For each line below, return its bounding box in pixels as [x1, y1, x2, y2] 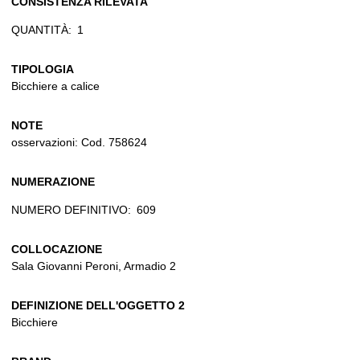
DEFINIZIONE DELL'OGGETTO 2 [11, 298, 185, 312]
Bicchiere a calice [11, 79, 100, 92]
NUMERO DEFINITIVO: [11, 202, 131, 216]
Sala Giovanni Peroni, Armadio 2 [11, 259, 176, 272]
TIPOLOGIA [11, 62, 74, 76]
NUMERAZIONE [11, 174, 95, 188]
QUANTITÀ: [11, 22, 72, 36]
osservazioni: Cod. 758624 [11, 135, 147, 149]
